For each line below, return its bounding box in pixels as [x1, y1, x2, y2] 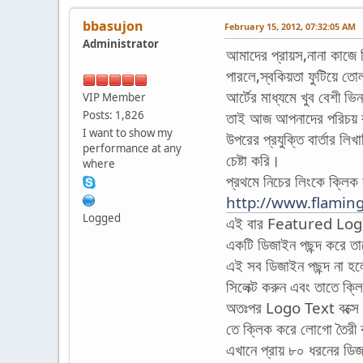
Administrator [83, 36, 159, 51]
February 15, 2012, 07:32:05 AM [224, 19, 356, 32]
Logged [83, 210, 121, 225]
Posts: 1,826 [83, 107, 144, 122]
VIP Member [83, 89, 146, 105]
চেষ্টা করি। [226, 149, 280, 170]
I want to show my [83, 125, 173, 140]
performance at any [83, 140, 181, 156]
